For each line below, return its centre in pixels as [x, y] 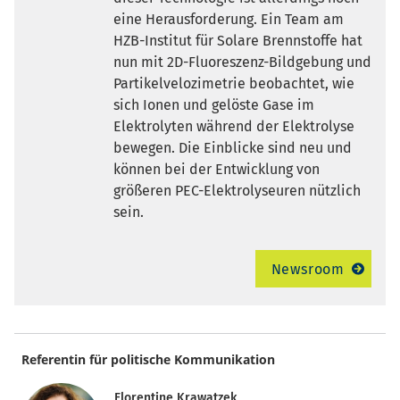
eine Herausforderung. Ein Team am [228, 19]
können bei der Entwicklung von [216, 169]
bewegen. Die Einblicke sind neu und [232, 147]
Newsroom [308, 269]
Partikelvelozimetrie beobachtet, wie [233, 83]
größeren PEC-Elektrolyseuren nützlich [237, 190]
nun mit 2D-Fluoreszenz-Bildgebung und [242, 62]
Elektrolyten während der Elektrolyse [233, 126]
